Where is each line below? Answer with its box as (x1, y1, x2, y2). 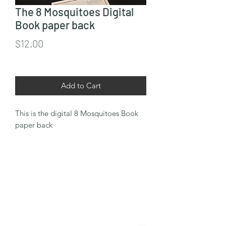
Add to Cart (61, 81, 101, 90)
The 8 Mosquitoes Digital (15, 5, 134, 18)
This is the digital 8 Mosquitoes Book (15, 108, 138, 118)
